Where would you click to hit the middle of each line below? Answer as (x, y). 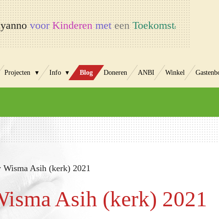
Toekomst (153, 25)
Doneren (116, 73)
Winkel (175, 73)
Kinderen (72, 25)
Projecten (18, 73)
